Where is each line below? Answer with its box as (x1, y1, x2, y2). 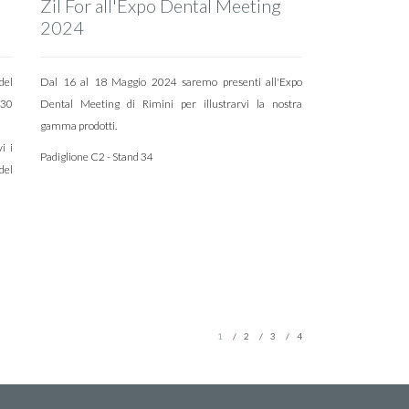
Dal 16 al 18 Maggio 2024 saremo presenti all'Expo (40, 74, 302, 89)
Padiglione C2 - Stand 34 (40, 149, 154, 163)
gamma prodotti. (40, 118, 118, 132)
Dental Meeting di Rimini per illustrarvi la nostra (40, 96, 302, 110)
